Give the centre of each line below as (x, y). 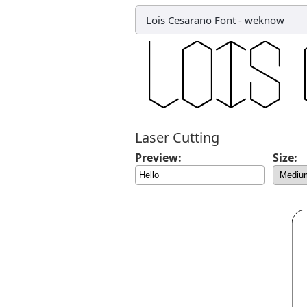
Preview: (158, 158)
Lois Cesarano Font (191, 20)
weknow (265, 20)
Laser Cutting (177, 137)
